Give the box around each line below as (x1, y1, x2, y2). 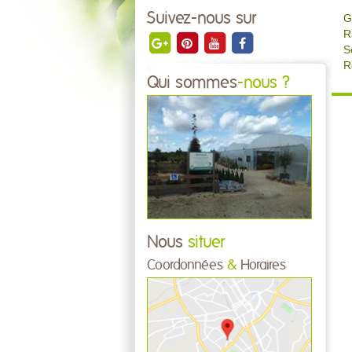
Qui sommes (147, 75, 237, 91)
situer (183, 233, 225, 251)
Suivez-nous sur (147, 10, 256, 27)
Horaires (236, 258, 286, 273)
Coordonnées (147, 258, 227, 273)
